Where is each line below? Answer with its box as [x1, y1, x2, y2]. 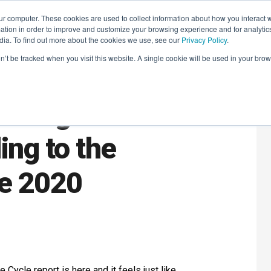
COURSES [115, 22, 151, 31]
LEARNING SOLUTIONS [12, 22, 97, 31]
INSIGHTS [168, 22, 206, 31]
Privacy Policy [181, 34, 227, 45]
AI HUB [224, 22, 251, 31]
